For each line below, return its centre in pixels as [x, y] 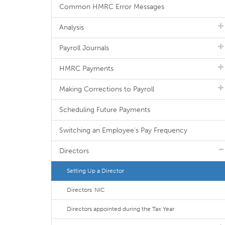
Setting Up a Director [95, 171]
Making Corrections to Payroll [107, 89]
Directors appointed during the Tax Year [121, 209]
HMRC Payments [86, 69]
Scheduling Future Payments [105, 110]
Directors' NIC [86, 190]
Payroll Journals [84, 48]
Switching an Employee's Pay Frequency [123, 130]
